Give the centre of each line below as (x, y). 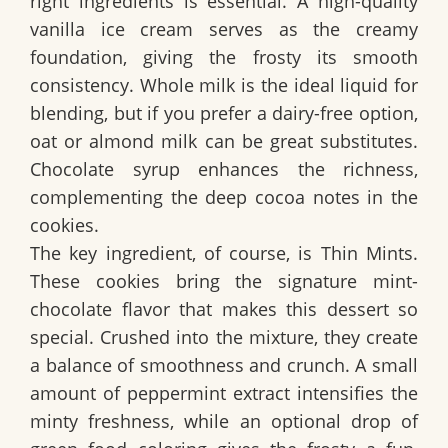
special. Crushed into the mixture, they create (224, 336)
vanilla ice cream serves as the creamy (224, 28)
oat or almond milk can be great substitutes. (224, 140)
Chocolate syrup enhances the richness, (224, 168)
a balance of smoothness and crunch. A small (224, 364)
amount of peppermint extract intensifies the (224, 392)
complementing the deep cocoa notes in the (224, 196)
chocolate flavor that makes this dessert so (224, 308)
